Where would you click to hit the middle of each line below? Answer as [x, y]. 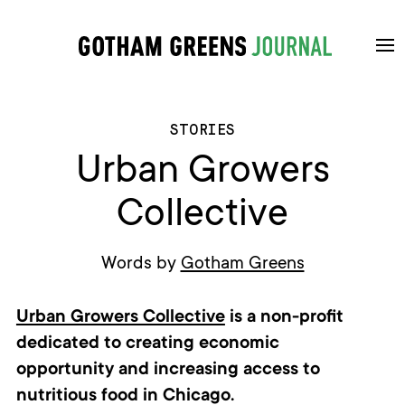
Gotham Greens [242, 265]
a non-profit [295, 319]
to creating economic [191, 345]
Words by [141, 265]
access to [281, 371]
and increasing [180, 371]
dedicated [60, 345]
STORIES [202, 130]
